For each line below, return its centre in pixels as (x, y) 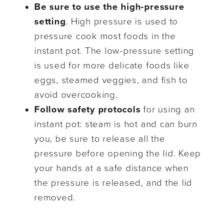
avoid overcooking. (76, 95)
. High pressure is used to (122, 22)
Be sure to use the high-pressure (109, 7)
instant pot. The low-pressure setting (114, 51)
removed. (55, 198)
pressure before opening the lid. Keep (118, 154)
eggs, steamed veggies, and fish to (111, 80)
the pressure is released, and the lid (113, 183)
